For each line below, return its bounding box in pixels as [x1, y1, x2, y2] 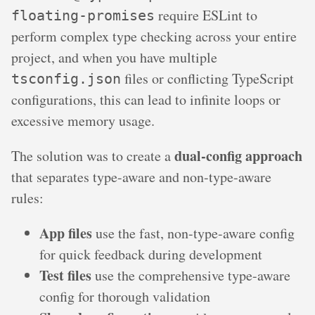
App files [39, 222, 92, 243]
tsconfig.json [11, 70, 121, 87]
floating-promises [11, 6, 155, 24]
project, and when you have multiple [11, 47, 217, 67]
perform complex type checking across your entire [11, 26, 297, 46]
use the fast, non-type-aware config [92, 223, 295, 243]
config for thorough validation [39, 286, 210, 306]
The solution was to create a [11, 146, 174, 165]
